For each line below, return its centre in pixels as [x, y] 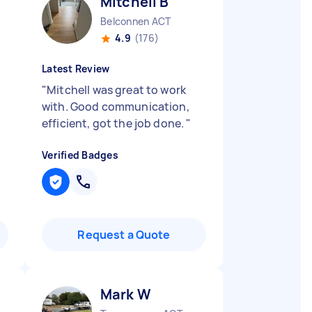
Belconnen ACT [136, 21]
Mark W [126, 294]
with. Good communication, [116, 107]
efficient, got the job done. [114, 123]
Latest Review [76, 69]
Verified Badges [80, 155]
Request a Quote [124, 235]
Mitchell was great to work [117, 90]
